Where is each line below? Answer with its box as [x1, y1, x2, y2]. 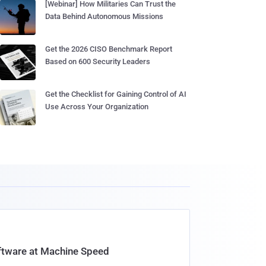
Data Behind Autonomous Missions [45, 12, 163, 21]
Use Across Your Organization [45, 102, 148, 111]
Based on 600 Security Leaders [45, 57, 150, 66]
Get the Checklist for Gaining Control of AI [45, 90, 186, 99]
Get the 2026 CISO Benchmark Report [45, 45, 172, 53]
